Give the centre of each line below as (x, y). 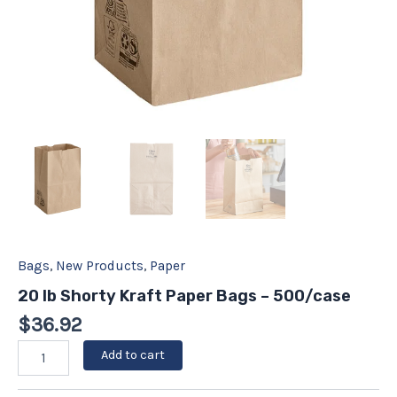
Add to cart (132, 354)
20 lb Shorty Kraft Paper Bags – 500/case (184, 296)
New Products (100, 266)
